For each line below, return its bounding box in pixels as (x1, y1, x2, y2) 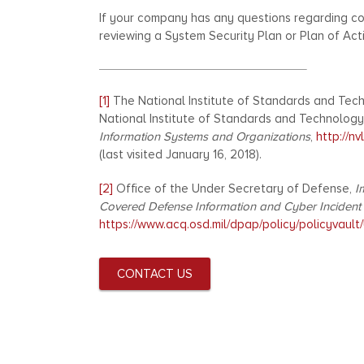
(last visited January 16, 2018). (99, 147, 262, 162)
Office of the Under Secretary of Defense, (113, 181, 355, 196)
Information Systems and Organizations (99, 129, 310, 144)
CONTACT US (117, 266, 193, 281)
